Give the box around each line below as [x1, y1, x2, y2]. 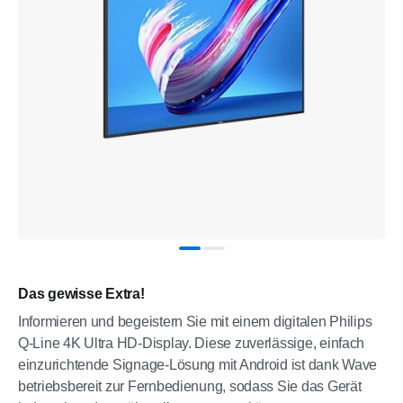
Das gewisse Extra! [18, 286, 145, 301]
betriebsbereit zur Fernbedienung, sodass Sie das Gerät [18, 379, 362, 394]
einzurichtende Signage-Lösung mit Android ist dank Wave [18, 357, 378, 372]
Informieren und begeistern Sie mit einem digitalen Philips [18, 314, 372, 329]
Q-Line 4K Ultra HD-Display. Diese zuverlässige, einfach [18, 336, 365, 351]
